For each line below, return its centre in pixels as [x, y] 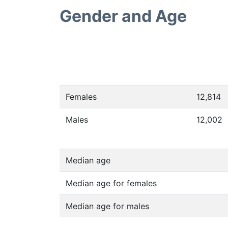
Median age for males [107, 206]
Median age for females [111, 183]
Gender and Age [123, 16]
